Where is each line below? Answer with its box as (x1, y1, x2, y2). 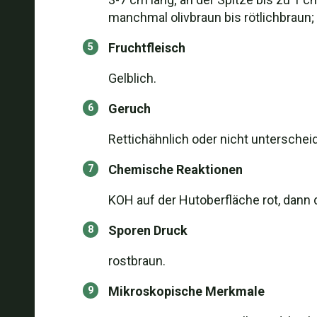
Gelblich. (108, 71, 156, 86)
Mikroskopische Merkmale (108, 284, 265, 299)
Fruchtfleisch (108, 40, 185, 55)
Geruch (108, 101, 151, 116)
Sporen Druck (108, 223, 188, 238)
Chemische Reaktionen (108, 162, 243, 177)
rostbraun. (108, 253, 166, 268)
